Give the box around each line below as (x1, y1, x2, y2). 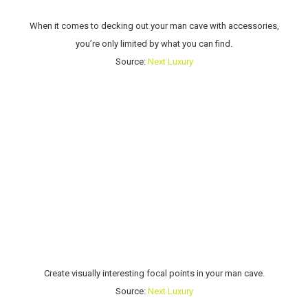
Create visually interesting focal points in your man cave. (43, 268, 265, 279)
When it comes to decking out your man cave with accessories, (29, 21, 279, 32)
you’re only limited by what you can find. (76, 38, 232, 49)
